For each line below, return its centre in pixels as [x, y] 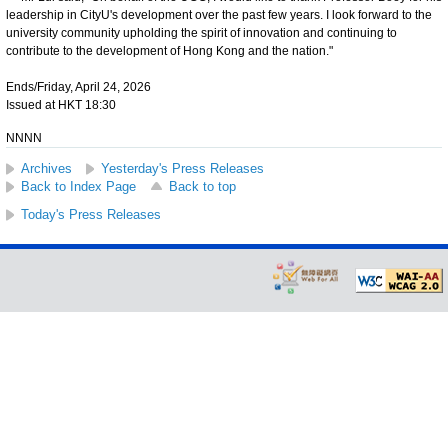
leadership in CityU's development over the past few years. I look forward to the [219, 14]
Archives [46, 168]
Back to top [202, 186]
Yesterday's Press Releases [182, 168]
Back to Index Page [78, 186]
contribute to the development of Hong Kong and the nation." [169, 50]
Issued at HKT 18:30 [61, 104]
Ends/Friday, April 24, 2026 [78, 86]
